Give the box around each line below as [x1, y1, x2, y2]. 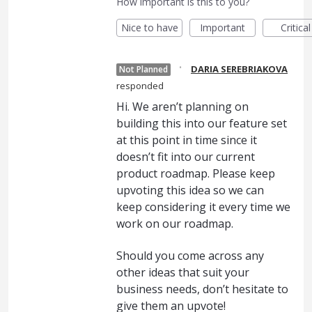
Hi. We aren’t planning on [116, 98, 249, 114]
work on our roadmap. [116, 215, 233, 231]
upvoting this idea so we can [116, 182, 264, 198]
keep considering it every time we [116, 198, 290, 214]
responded [116, 79, 164, 92]
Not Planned [119, 63, 168, 75]
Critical [281, 20, 311, 34]
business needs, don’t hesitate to [116, 281, 288, 297]
